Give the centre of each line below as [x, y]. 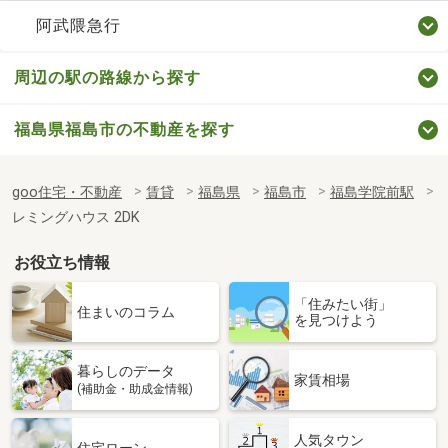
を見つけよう [336, 320]
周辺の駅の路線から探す [107, 78]
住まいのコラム [126, 312]
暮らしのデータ [126, 371]
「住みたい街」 [343, 304]
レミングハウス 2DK [76, 218]
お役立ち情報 [62, 263]
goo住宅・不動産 [67, 193]
